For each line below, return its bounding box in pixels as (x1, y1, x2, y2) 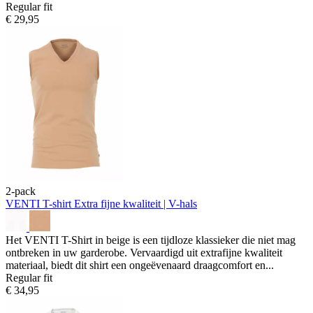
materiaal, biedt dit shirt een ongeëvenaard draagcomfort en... (6, 259, 274, 271)
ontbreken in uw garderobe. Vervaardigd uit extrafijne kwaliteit (6, 246, 282, 259)
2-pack (6, 184, 36, 197)
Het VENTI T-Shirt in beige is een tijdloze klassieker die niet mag (6, 233, 296, 246)
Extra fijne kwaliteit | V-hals (74, 197, 197, 210)
